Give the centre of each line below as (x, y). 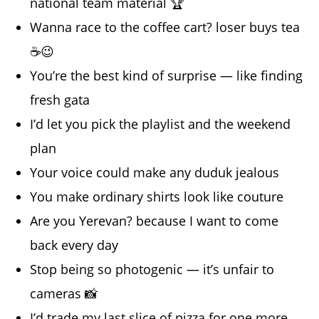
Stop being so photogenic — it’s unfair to (152, 270)
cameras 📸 (64, 294)
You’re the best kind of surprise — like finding (167, 76)
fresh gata (60, 100)
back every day (74, 245)
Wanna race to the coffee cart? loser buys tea (165, 27)
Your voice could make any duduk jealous (155, 173)
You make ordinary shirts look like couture (157, 197)
